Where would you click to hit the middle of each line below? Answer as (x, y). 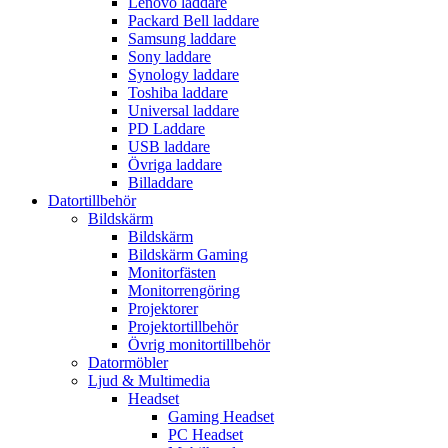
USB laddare (169, 146)
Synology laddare (183, 74)
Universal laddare (183, 110)
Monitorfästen (172, 272)
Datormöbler (128, 362)
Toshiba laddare (178, 92)
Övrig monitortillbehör (199, 344)
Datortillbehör (92, 200)
